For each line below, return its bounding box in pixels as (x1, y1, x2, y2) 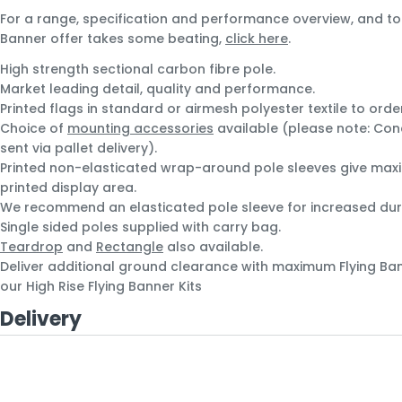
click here (225, 30, 288, 48)
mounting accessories (67, 119, 214, 137)
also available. (163, 238, 263, 256)
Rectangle (96, 238, 163, 256)
